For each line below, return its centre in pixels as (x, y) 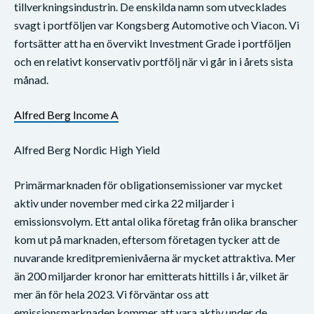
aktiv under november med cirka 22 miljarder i (124, 203)
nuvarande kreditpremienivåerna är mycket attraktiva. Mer (155, 257)
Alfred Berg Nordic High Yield (87, 149)
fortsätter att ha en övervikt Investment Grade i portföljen (152, 43)
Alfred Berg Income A (66, 114)
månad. (31, 79)
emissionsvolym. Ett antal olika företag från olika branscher (156, 221)
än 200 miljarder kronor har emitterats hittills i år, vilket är (151, 275)
